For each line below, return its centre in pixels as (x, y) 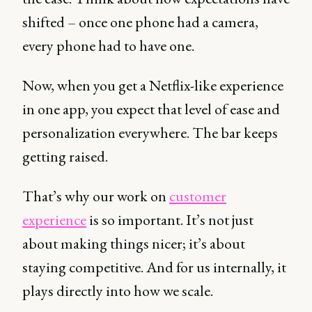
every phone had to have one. (110, 46)
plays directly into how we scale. (119, 291)
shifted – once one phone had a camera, (140, 22)
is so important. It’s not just (170, 220)
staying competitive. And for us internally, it (154, 267)
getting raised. (65, 156)
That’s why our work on (96, 196)
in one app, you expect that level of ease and (151, 109)
